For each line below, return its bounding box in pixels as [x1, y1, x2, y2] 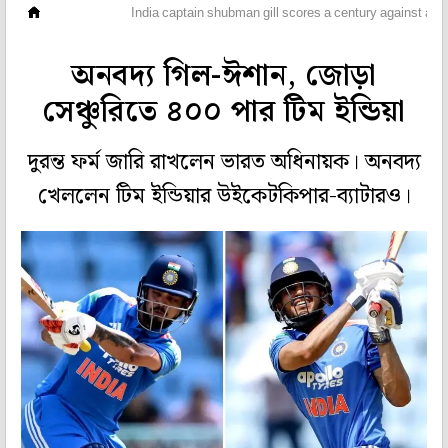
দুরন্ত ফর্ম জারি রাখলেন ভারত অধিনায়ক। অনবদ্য [27, 145, 421, 181]
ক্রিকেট [65, 4, 105, 23]
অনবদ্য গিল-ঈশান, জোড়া [71, 52, 377, 100]
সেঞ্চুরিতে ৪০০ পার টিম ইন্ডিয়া [42, 88, 406, 136]
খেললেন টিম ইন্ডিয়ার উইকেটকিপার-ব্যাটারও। [37, 179, 411, 215]
